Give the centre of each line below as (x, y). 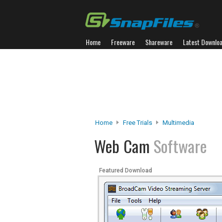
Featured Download (126, 170)
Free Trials (138, 123)
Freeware (123, 42)
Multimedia (178, 123)
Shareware (159, 42)
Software (180, 146)
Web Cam (124, 146)
